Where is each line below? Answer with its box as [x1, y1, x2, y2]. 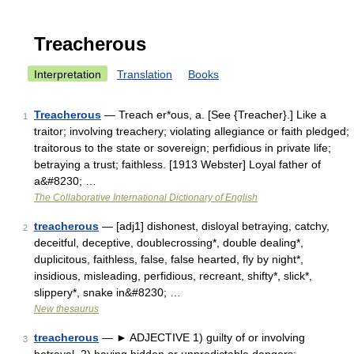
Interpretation [34, 68, 101, 81]
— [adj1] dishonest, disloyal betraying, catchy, [99, 220, 330, 232]
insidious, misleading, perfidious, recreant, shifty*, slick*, [34, 269, 312, 282]
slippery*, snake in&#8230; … [34, 286, 181, 299]
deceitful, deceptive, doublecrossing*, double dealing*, [34, 236, 303, 249]
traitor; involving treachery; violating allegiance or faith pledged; [34, 125, 349, 137]
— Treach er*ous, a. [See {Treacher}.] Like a [101, 108, 326, 121]
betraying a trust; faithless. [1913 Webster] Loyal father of [34, 158, 321, 171]
